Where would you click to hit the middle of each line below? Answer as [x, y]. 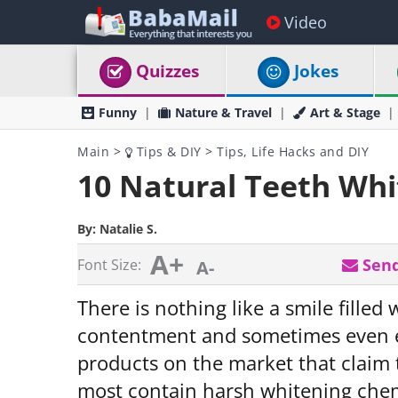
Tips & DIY [167, 151]
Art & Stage [345, 112]
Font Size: [109, 265]
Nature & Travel [223, 112]
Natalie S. [128, 229]
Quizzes [168, 71]
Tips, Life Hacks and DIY [293, 151]
